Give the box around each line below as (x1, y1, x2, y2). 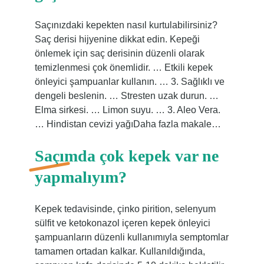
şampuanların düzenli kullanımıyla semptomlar (34, 232, 229, 242)
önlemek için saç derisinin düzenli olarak (34, 48, 204, 58)
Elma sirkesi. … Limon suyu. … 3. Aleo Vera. (34, 105, 220, 115)
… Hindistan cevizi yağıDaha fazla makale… (34, 119, 221, 129)
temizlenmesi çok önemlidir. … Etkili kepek (34, 62, 213, 72)
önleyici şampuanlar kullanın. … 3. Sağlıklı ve (34, 77, 225, 87)
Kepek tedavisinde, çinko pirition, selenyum (34, 204, 216, 214)
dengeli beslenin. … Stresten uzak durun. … (34, 91, 219, 101)
